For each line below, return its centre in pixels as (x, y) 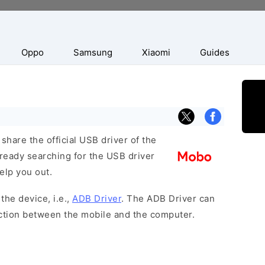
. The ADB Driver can (168, 198)
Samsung (93, 52)
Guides (215, 52)
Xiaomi (156, 52)
